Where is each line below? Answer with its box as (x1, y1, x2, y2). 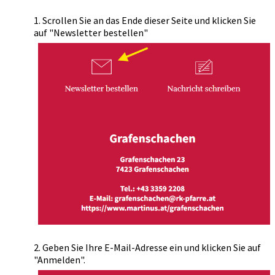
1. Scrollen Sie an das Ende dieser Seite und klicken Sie (34, 14, 256, 26)
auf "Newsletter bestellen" (34, 26, 148, 39)
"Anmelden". (34, 253, 85, 266)
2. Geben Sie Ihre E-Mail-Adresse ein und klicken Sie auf (34, 241, 261, 254)
